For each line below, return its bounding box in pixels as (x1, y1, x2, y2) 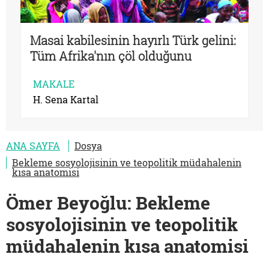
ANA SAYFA (6, 139, 60, 153)
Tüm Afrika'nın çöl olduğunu (30, 48, 192, 64)
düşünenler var (30, 64, 116, 80)
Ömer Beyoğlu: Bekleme (6, 191, 210, 215)
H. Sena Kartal (33, 93, 98, 106)
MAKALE (33, 77, 74, 91)
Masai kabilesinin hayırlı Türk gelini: (30, 32, 236, 49)
